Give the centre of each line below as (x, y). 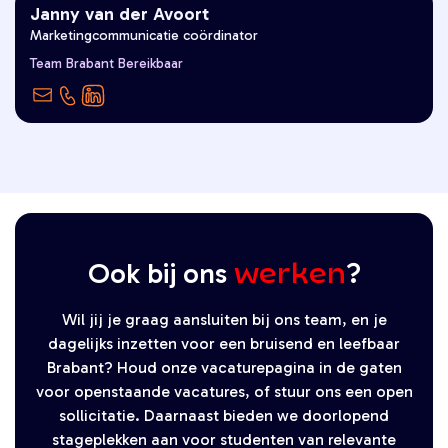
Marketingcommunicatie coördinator (144, 35)
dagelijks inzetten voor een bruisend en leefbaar (224, 343)
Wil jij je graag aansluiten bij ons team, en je (224, 319)
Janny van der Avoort (119, 13)
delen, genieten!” (328, 79)
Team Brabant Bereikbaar (106, 63)
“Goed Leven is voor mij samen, (257, 52)
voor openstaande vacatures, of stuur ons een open (224, 391)
